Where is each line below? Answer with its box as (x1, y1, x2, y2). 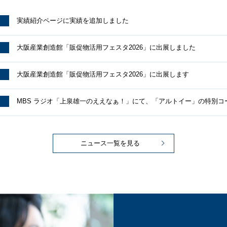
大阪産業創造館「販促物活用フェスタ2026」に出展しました (17, 44, 196, 51)
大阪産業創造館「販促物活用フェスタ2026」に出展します (17, 70, 189, 78)
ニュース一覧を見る (81, 139, 140, 147)
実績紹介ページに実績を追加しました (17, 17, 129, 24)
